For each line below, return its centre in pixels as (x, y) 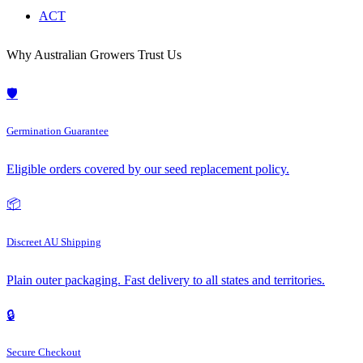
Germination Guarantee (58, 131)
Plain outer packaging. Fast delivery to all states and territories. (166, 280)
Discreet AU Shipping (54, 241)
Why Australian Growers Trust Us (94, 54)
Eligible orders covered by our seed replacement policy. (148, 169)
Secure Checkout (44, 352)
